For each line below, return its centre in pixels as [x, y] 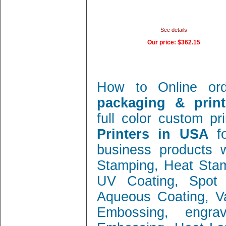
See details [174, 30]
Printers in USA [157, 134]
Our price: [162, 42]
